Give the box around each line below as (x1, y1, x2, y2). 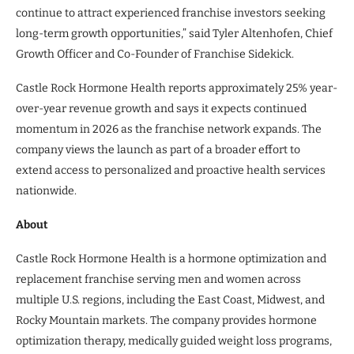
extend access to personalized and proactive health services (16, 163, 326, 177)
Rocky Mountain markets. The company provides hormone (16, 313, 317, 327)
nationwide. (16, 183, 77, 198)
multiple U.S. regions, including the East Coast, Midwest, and (16, 292, 325, 307)
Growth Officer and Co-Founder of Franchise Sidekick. (16, 47, 294, 61)
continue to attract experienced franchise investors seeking (16, 6, 326, 20)
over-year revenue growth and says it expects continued (16, 101, 307, 115)
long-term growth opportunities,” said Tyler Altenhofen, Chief (16, 26, 333, 40)
